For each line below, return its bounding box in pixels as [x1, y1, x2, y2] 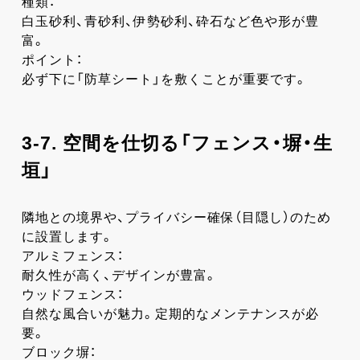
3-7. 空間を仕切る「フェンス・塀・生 [21, 132, 333, 153]
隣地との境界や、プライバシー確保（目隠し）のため [21, 210, 331, 224]
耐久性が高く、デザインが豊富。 [21, 268, 218, 282]
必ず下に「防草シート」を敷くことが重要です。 [21, 72, 308, 86]
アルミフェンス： [21, 248, 124, 263]
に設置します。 [21, 229, 114, 243]
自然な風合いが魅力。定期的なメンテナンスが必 [21, 306, 319, 321]
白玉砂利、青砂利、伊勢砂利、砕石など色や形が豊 [21, 14, 319, 28]
